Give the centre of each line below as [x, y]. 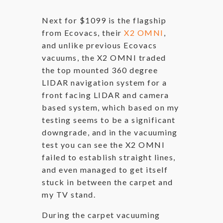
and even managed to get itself [105, 169]
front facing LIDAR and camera [106, 95]
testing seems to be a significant [109, 119]
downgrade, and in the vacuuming [110, 132]
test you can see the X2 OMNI [103, 144]
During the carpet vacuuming [101, 215]
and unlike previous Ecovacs [100, 45]
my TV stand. [69, 194]
